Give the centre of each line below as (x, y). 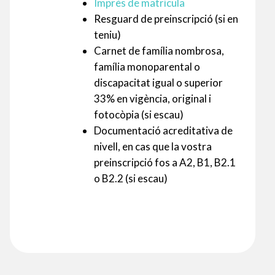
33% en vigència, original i (152, 98)
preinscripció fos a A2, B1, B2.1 (165, 162)
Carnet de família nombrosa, (159, 50)
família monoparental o (147, 66)
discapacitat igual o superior (158, 82)
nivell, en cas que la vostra (153, 146)
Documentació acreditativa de (163, 130)
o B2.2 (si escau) (130, 178)
